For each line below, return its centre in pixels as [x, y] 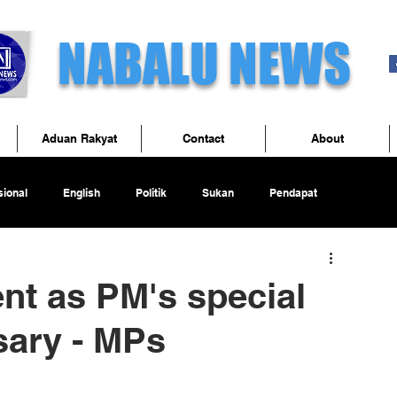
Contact [203, 138]
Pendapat [293, 192]
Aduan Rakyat [79, 138]
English [82, 192]
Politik [151, 192]
